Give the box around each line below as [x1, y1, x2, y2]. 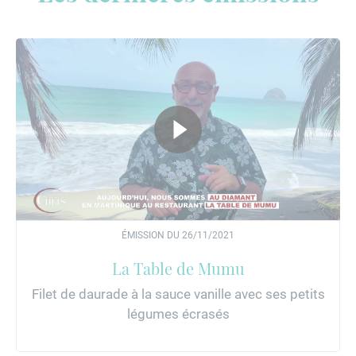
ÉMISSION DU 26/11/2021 [122, 229, 234, 241]
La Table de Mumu [111, 257, 245, 279]
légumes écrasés [126, 306, 230, 323]
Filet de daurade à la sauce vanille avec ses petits [31, 286, 325, 303]
